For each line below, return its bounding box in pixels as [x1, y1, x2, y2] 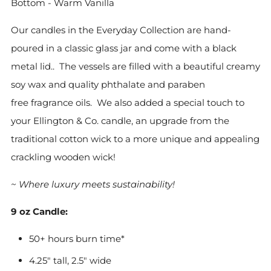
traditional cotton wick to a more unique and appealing [11, 133, 260, 145]
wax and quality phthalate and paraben [25, 79, 205, 90]
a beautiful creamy [175, 60, 260, 72]
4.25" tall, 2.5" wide [29, 255, 111, 266]
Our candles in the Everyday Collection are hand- [11, 24, 231, 36]
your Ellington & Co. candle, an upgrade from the [11, 115, 229, 126]
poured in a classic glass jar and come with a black [11, 42, 237, 54]
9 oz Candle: [11, 206, 68, 217]
